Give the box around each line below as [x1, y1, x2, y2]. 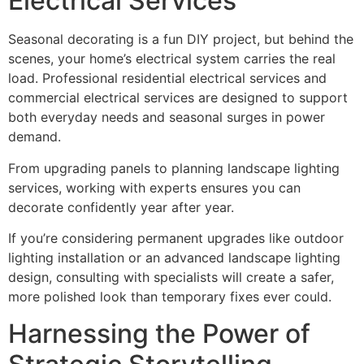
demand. [8, 128, 61, 145]
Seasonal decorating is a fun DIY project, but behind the [8, 31, 353, 48]
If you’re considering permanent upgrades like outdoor [8, 230, 344, 247]
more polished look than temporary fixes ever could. [8, 288, 331, 305]
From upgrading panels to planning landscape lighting [8, 159, 340, 176]
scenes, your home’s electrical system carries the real [8, 50, 336, 67]
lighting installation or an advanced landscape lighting [8, 249, 340, 266]
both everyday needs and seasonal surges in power [8, 109, 325, 126]
